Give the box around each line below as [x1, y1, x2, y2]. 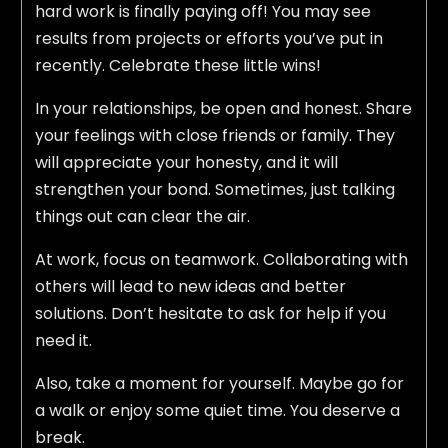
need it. [34, 329, 92, 353]
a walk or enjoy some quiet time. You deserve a [34, 399, 400, 423]
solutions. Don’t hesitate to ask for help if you [34, 302, 386, 326]
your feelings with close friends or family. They [34, 124, 395, 148]
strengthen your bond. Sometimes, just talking [34, 178, 395, 202]
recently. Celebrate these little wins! [34, 54, 321, 78]
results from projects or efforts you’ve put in [34, 27, 383, 51]
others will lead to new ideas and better [34, 275, 346, 299]
